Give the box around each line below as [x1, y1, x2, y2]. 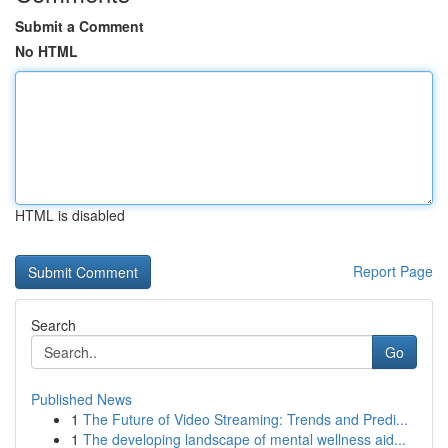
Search [31, 315, 76, 335]
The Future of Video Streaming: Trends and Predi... [83, 409, 408, 429]
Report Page [353, 261, 433, 281]
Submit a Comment [15, 16, 144, 36]
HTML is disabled [15, 205, 125, 225]
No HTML [15, 41, 78, 61]
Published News [31, 389, 132, 409]
